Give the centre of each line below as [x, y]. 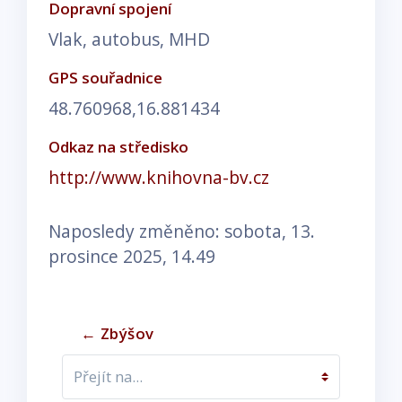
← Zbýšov [118, 333]
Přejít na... [102, 388]
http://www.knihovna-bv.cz [159, 177]
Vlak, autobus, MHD [129, 39]
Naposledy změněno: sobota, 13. [182, 231]
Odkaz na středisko [118, 146]
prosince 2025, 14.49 [132, 256]
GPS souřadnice [105, 77]
